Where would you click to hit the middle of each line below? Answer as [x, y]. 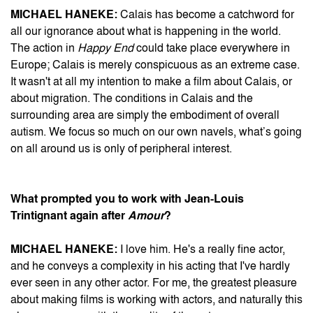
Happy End [105, 48]
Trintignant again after [69, 216]
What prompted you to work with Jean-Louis [127, 199]
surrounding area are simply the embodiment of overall [145, 115]
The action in [44, 48]
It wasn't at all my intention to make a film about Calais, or [151, 82]
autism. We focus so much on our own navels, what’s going [156, 132]
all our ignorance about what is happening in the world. [146, 31]
